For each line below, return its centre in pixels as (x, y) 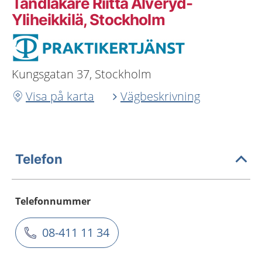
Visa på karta (60, 96)
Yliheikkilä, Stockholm (88, 20)
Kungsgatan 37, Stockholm (82, 74)
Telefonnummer (53, 201)
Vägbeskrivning (160, 96)
